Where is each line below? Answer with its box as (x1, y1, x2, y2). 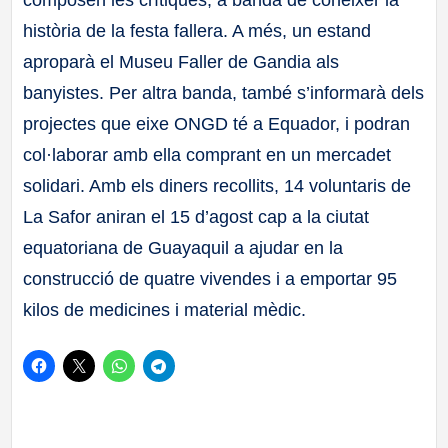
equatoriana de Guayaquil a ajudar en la (23, 238, 344, 259)
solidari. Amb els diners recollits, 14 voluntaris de (23, 176, 412, 197)
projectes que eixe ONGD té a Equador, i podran (23, 114, 411, 135)
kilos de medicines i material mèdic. (23, 300, 307, 321)
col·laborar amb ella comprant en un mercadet (23, 145, 392, 166)
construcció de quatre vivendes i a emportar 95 (23, 269, 398, 290)
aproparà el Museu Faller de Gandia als (23, 52, 340, 73)
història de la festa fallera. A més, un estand (23, 21, 372, 42)
